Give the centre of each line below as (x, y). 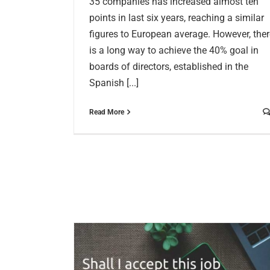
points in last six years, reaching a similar (177, 18)
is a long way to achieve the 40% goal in (174, 51)
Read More (107, 112)
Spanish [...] (114, 83)
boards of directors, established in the (169, 67)
